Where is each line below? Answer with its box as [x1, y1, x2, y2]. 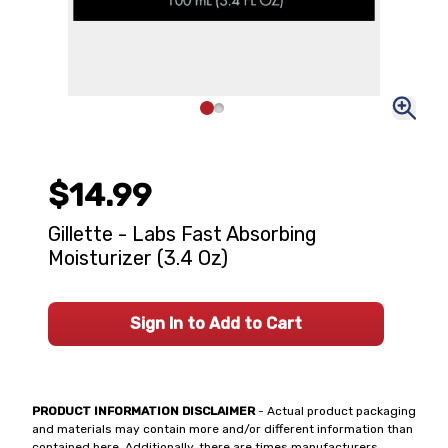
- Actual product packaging [255, 404, 416, 418]
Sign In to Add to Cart [130, 314, 302, 333]
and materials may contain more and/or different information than [32, 422, 413, 436]
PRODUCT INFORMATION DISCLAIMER [32, 404, 255, 418]
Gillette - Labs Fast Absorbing [48, 222, 317, 246]
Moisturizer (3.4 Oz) [48, 246, 228, 270]
